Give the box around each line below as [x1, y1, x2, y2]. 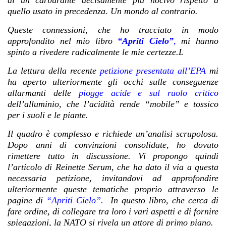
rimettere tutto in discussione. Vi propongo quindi [8, 151, 218, 161]
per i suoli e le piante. [8, 110, 88, 121]
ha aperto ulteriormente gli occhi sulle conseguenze [8, 77, 218, 87]
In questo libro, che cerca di [110, 195, 218, 206]
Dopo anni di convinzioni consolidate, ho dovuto [8, 140, 218, 150]
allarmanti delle [8, 88, 79, 98]
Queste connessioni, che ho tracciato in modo [8, 25, 218, 35]
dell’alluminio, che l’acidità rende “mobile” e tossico [8, 99, 218, 109]
